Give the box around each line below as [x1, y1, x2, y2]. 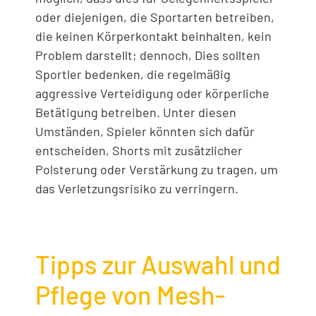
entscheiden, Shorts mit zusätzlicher [35, 142, 243, 158]
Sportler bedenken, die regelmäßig [35, 66, 231, 82]
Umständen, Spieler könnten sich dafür [35, 123, 255, 139]
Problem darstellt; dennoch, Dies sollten [35, 47, 260, 63]
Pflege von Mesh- [35, 279, 225, 310]
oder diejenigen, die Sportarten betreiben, [35, 9, 274, 25]
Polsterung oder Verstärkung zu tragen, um [35, 162, 278, 177]
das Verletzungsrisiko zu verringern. [35, 181, 238, 196]
